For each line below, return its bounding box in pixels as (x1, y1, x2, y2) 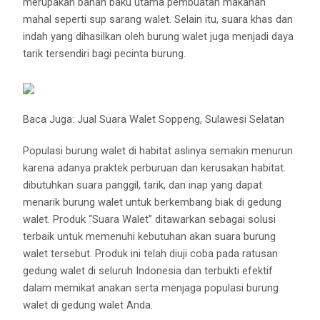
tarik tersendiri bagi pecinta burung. (23, 47, 186, 61)
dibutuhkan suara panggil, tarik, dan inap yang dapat (23, 179, 263, 192)
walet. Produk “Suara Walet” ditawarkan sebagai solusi (23, 213, 276, 226)
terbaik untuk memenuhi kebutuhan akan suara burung (23, 230, 276, 244)
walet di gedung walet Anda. (23, 299, 154, 312)
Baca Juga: (23, 113, 78, 126)
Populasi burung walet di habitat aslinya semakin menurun (23, 144, 294, 158)
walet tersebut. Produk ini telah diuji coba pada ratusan (23, 247, 279, 261)
